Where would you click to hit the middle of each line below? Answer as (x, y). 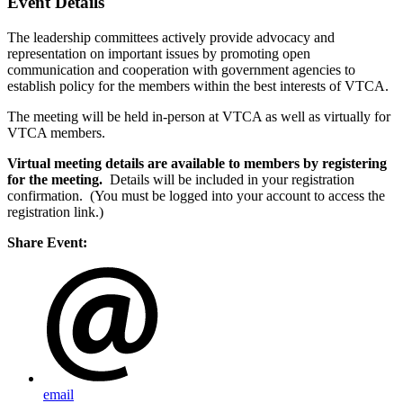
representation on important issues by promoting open (159, 53)
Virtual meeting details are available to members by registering (197, 163)
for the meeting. (58, 179)
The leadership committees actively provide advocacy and (171, 37)
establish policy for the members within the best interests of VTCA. (198, 85)
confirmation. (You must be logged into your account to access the (196, 195)
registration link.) (55, 211)
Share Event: (47, 242)
